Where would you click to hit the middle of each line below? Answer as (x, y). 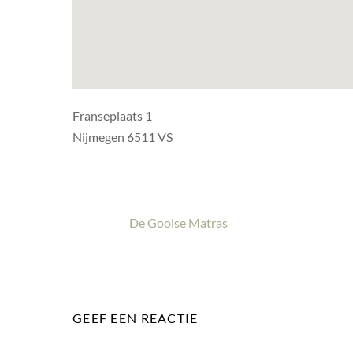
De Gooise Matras (178, 223)
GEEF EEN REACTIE (136, 318)
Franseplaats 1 (112, 116)
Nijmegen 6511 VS (123, 137)
